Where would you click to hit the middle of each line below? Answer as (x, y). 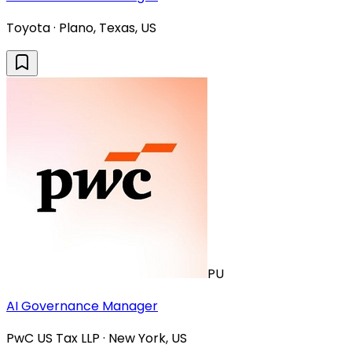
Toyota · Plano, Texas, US (81, 28)
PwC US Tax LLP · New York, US (97, 339)
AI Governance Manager (82, 306)
